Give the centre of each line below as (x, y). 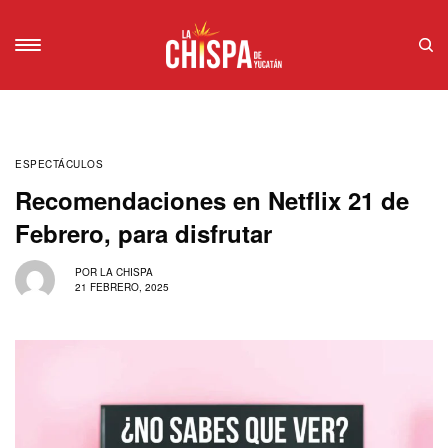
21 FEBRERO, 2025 (122, 287)
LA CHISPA (126, 272)
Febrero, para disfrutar (143, 232)
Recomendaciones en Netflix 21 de (212, 199)
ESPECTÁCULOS (59, 163)
